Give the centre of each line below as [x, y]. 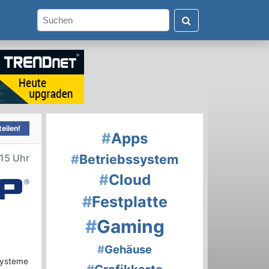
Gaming [130, 227]
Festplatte [129, 202]
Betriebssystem [129, 159]
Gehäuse [128, 249]
